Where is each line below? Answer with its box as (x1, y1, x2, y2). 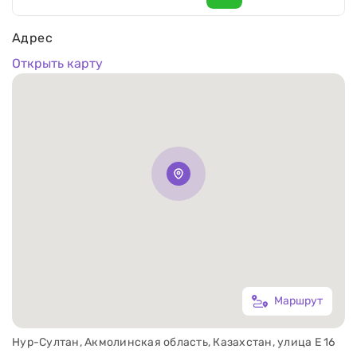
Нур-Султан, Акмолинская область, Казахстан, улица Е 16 (12, 335, 335, 350)
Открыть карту (12, 56, 103, 72)
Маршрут (274, 294, 323, 308)
